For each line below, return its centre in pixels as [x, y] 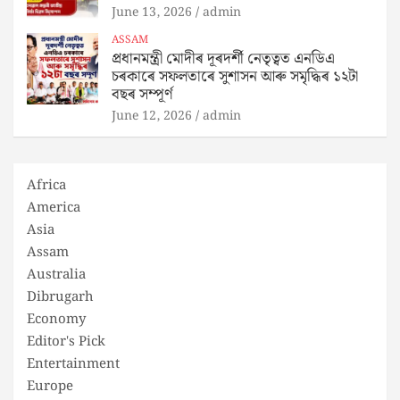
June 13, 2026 [152, 12]
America [54, 208]
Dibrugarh [60, 297]
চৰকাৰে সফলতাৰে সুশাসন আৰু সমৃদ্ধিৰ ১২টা [235, 76]
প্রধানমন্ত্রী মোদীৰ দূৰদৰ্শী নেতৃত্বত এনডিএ [223, 58]
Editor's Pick [66, 342]
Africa [46, 185]
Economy [56, 319]
